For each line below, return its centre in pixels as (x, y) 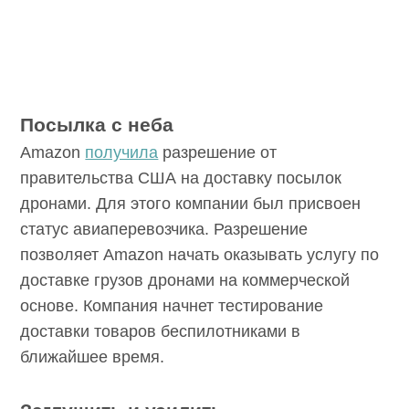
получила (125, 229)
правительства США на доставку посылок (186, 254)
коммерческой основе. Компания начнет (184, 382)
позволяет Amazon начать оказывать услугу (196, 331)
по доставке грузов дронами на (146, 357)
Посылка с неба (95, 201)
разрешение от (226, 229)
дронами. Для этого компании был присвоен (199, 280)
